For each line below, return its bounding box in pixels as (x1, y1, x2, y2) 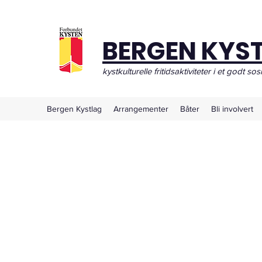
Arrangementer (113, 104, 168, 113)
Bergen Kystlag (47, 104, 102, 113)
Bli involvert (211, 104, 253, 113)
